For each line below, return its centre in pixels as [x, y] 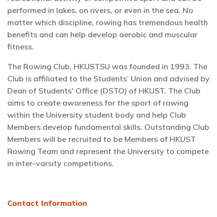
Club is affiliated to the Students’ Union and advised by [108, 79]
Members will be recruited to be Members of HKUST [101, 139]
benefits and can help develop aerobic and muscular [102, 35]
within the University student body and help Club [97, 115]
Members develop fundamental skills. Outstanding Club [108, 127]
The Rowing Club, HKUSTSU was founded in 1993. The [107, 67]
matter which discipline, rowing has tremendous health [108, 23]
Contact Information [47, 203]
